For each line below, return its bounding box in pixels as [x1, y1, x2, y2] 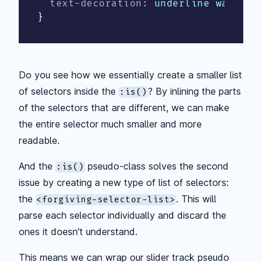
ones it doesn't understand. [19, 225, 137, 237]
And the [19, 160, 56, 172]
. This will [176, 192, 217, 205]
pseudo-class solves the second [85, 160, 229, 172]
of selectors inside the [19, 85, 119, 97]
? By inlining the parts [148, 85, 242, 97]
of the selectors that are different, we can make [19, 101, 229, 113]
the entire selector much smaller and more [19, 118, 202, 130]
